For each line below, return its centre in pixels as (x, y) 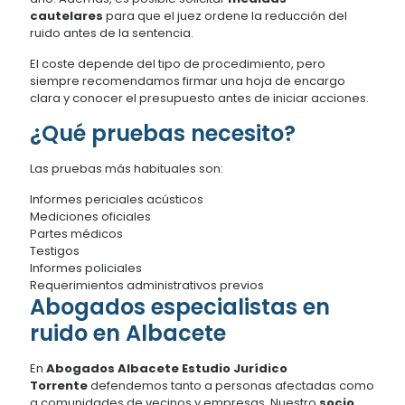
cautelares (66, 15)
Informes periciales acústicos (117, 199)
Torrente (59, 385)
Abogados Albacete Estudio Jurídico (167, 368)
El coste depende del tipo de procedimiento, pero (178, 63)
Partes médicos (76, 233)
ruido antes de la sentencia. (112, 33)
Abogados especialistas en (180, 306)
